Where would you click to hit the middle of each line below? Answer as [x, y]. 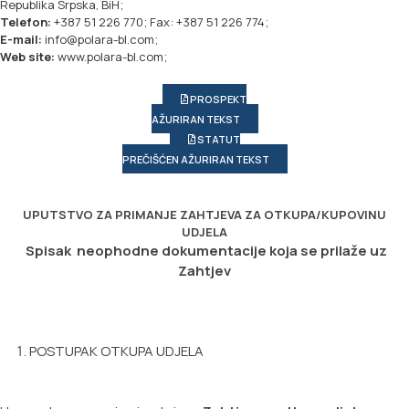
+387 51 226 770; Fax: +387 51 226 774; [160, 22]
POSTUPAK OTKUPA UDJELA [116, 351]
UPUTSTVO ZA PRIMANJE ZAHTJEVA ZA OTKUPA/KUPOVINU [204, 215]
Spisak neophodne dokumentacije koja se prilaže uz [206, 251]
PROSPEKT [217, 100]
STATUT [217, 140]
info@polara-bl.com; [100, 40]
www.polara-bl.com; [111, 57]
